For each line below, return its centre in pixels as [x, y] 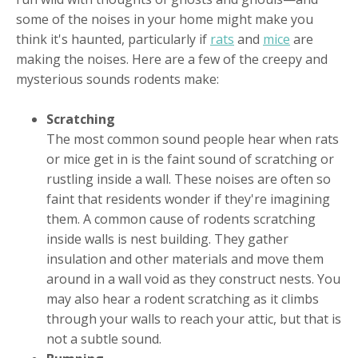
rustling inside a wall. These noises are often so [189, 179]
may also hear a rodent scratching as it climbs [183, 299]
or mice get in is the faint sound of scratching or [191, 159]
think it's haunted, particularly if [113, 39]
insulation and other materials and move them [185, 259]
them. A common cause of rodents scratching [181, 219]
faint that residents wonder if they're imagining [189, 199]
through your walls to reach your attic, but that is [194, 319]
